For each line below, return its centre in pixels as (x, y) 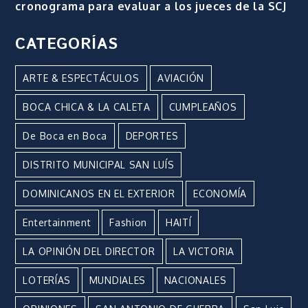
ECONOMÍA (220, 194)
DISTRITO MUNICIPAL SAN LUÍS (99, 165)
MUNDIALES (118, 280)
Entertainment (57, 223)
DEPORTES (152, 136)
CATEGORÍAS (67, 45)
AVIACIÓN (181, 78)
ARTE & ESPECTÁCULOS (81, 78)
